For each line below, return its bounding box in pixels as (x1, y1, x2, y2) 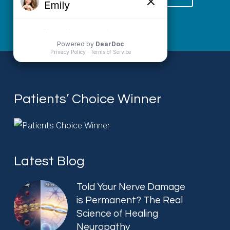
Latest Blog (14, 155, 85, 168)
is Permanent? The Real (76, 195, 183, 206)
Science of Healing (76, 208, 159, 219)
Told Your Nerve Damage (76, 182, 186, 193)
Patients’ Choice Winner (14, 92, 162, 106)
